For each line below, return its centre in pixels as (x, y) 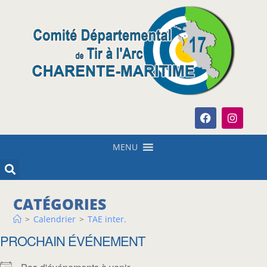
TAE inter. (107, 219)
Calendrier (55, 219)
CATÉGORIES (60, 204)
